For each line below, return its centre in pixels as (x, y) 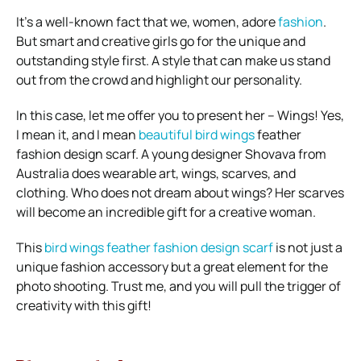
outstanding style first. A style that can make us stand (173, 61)
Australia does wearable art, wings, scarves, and (156, 174)
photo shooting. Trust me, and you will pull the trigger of (178, 286)
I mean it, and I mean (77, 135)
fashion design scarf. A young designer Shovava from (171, 154)
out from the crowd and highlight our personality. (159, 80)
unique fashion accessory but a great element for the (172, 267)
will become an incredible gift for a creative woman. (166, 212)
